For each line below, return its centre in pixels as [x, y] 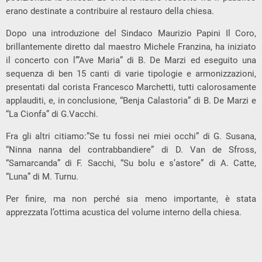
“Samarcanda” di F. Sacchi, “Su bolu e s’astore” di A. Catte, [131, 163]
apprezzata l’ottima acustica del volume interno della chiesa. [124, 213]
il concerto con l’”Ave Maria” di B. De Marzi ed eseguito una [131, 61]
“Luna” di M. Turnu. [42, 177]
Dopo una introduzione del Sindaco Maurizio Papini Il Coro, [131, 34]
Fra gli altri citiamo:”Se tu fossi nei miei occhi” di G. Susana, [131, 137]
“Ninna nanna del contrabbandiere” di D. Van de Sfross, [131, 150]
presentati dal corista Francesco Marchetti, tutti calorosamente [131, 87]
